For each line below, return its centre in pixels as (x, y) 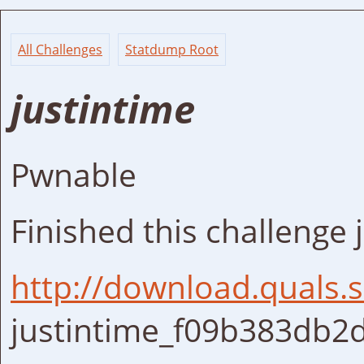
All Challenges (60, 50)
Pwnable (74, 174)
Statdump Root (172, 50)
